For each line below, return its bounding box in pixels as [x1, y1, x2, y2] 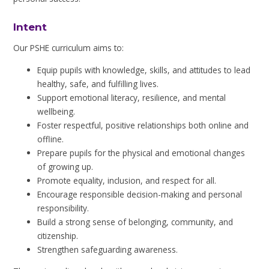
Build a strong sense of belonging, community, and [37, 216, 234, 228]
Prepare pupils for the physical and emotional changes [37, 147, 246, 159]
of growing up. [37, 160, 94, 172]
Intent [13, 20, 47, 33]
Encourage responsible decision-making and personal [37, 188, 243, 200]
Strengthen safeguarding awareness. [37, 243, 178, 255]
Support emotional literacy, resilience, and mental [37, 91, 226, 103]
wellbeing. [37, 105, 76, 117]
